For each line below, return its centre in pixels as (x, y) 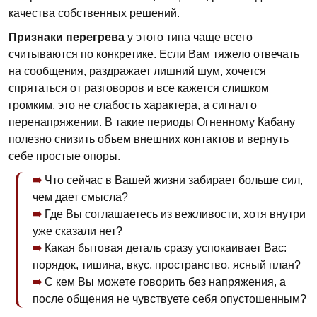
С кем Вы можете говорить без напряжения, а (165, 282)
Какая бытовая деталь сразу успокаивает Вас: (166, 248)
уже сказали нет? (77, 231)
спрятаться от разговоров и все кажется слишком (139, 88)
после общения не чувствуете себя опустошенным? (169, 299)
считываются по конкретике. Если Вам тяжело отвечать (154, 54)
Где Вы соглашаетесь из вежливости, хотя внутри (175, 214)
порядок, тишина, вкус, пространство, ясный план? (167, 265)
